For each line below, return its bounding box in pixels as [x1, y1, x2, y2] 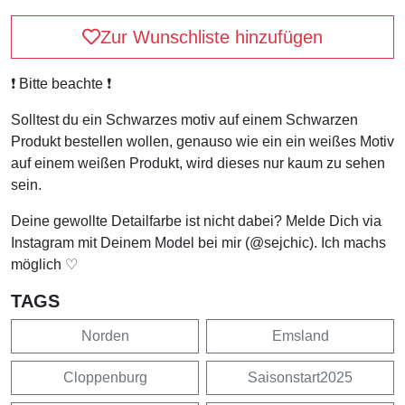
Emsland [271, 327, 329, 344]
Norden [80, 327, 129, 344]
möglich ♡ [11, 256, 78, 272]
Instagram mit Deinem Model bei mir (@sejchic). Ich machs [11, 234, 386, 250]
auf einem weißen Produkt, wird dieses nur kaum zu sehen [11, 155, 385, 171]
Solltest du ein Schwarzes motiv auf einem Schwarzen [11, 111, 358, 127]
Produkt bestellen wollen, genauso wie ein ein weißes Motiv [11, 133, 394, 149]
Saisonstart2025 [248, 369, 353, 385]
